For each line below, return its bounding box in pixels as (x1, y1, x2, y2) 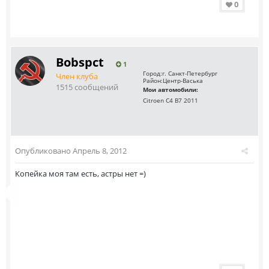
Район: (143, 76, 163, 85)
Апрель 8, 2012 (73, 145, 127, 156)
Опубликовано (15, 145, 73, 156)
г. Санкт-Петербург (162, 69, 217, 77)
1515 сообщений (56, 82, 118, 92)
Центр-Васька (163, 76, 203, 85)
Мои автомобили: (143, 85, 198, 94)
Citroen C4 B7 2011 (143, 96, 198, 104)
